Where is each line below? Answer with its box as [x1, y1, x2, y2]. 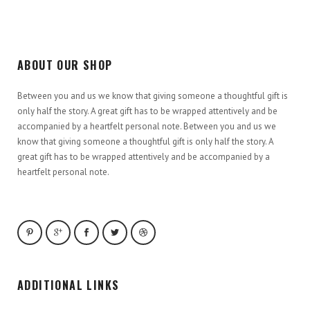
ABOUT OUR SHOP [17, 57, 113, 74]
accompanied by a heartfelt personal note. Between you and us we [17, 120, 276, 133]
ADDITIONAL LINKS [17, 277, 120, 294]
